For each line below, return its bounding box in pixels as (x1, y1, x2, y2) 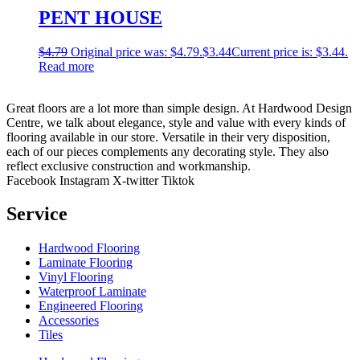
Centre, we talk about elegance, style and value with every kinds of (6, 115, 346, 129)
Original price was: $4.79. (71, 44, 202, 59)
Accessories (39, 313, 99, 328)
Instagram (59, 173, 109, 187)
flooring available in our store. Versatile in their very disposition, (6, 129, 330, 144)
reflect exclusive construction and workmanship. (6, 158, 251, 173)
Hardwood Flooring (39, 241, 140, 256)
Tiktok (162, 173, 194, 187)
